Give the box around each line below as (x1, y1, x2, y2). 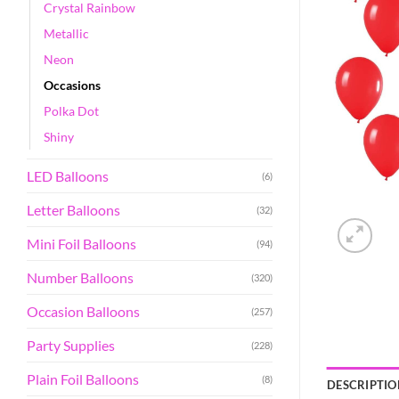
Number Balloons (27, 268, 134, 286)
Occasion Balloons (27, 302, 140, 320)
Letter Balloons (27, 200, 120, 218)
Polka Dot (44, 102, 99, 118)
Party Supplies (27, 336, 115, 354)
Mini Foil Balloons (27, 234, 136, 252)
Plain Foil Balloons (27, 370, 139, 387)
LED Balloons (27, 167, 109, 184)
